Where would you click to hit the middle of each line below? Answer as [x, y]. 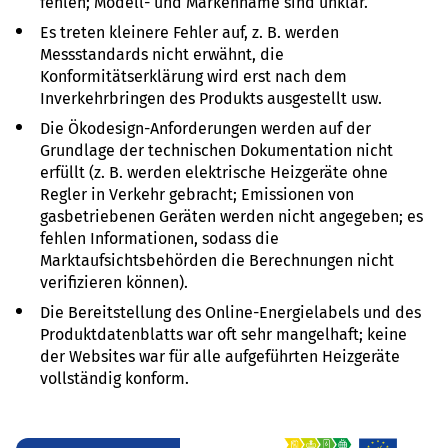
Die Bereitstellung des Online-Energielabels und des [230, 312]
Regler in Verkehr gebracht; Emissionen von [197, 194]
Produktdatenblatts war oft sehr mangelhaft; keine [223, 334]
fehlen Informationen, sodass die [159, 238]
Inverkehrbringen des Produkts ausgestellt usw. [211, 98]
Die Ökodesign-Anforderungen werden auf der [205, 128]
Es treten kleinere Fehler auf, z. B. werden [189, 32]
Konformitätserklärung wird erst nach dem [193, 76]
